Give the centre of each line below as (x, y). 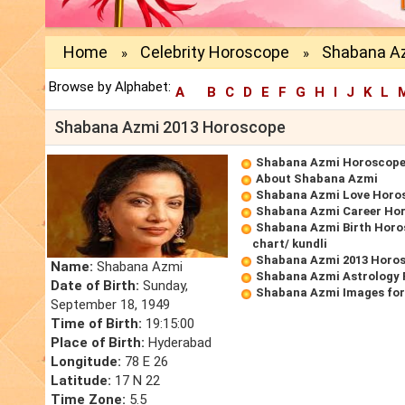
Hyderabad (178, 343)
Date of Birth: (95, 286)
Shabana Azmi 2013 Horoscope (170, 127)
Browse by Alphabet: (110, 87)
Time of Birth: (96, 324)
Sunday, (164, 286)
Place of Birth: (98, 343)
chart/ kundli (290, 244)
